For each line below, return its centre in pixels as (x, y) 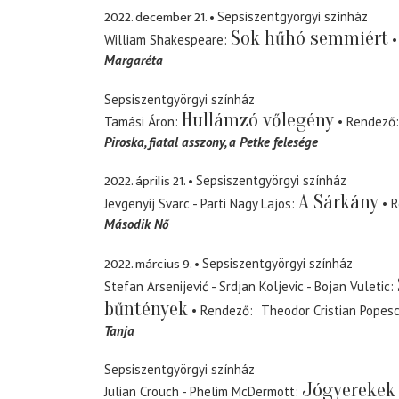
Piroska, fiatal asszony (164, 142)
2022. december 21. (155, 18)
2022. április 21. (145, 182)
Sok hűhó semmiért (309, 39)
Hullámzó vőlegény (258, 120)
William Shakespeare (164, 40)
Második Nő (136, 224)
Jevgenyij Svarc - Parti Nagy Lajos (198, 204)
